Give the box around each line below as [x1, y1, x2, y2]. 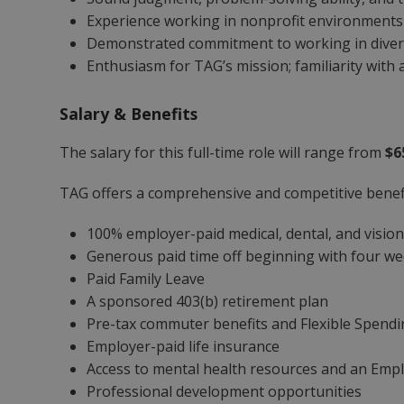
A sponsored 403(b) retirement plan [87, 291, 329, 311]
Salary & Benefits [60, 103, 198, 124]
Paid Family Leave [87, 269, 206, 289]
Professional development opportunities [87, 381, 363, 401]
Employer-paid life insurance [87, 336, 280, 356]
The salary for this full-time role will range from [60, 142, 386, 162]
